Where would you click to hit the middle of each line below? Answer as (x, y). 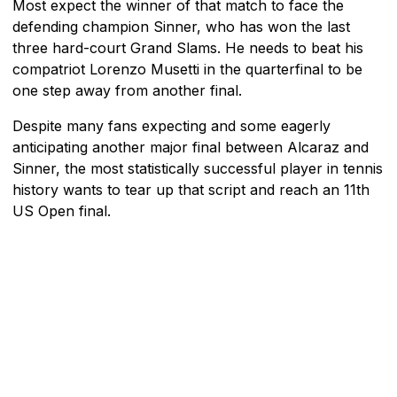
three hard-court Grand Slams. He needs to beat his (188, 47)
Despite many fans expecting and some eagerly (171, 125)
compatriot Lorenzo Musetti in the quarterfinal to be (187, 69)
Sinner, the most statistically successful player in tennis (198, 168)
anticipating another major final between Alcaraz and (191, 147)
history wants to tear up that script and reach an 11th (191, 189)
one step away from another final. (127, 90)
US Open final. (62, 210)
